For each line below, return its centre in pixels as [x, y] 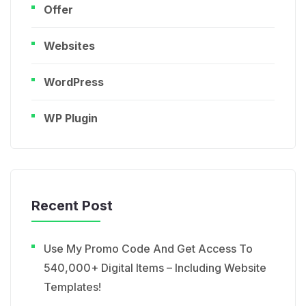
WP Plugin [71, 119]
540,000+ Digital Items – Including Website [155, 268]
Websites [69, 46]
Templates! [72, 287]
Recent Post [72, 206]
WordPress [74, 82]
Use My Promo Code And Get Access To [148, 249]
